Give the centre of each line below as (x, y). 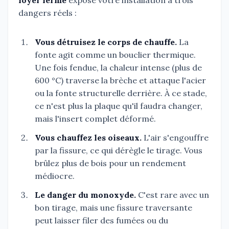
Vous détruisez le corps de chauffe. (106, 42)
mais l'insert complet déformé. (95, 119)
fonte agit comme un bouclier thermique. (115, 55)
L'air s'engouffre (175, 138)
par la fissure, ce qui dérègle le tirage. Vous (119, 151)
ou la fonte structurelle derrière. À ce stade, (121, 93)
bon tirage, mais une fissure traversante (113, 208)
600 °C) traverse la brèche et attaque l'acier (120, 81)
